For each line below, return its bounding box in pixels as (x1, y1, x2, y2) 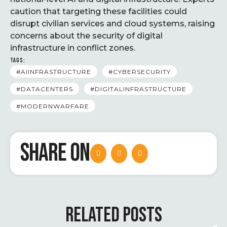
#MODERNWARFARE (16, 102, 89, 110)
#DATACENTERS (16, 85, 73, 93)
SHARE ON (20, 138, 90, 168)
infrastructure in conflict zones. (10, 43, 135, 53)
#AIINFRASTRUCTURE (16, 68, 91, 75)
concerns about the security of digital (10, 31, 163, 41)
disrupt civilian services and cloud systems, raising (10, 19, 215, 28)
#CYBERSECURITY (108, 68, 171, 75)
